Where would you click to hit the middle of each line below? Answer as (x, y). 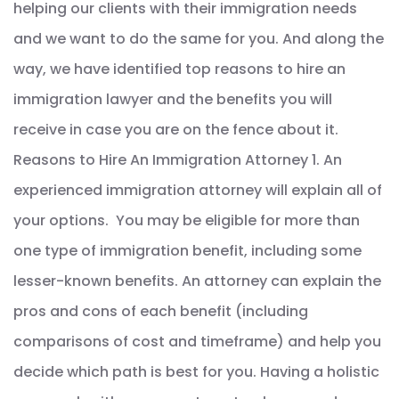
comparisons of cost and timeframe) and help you (197, 341)
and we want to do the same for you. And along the (199, 38)
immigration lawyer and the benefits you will (173, 99)
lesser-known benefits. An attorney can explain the (197, 281)
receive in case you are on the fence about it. (176, 129)
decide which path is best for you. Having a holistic (196, 371)
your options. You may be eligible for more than (187, 220)
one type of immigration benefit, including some (187, 250)
